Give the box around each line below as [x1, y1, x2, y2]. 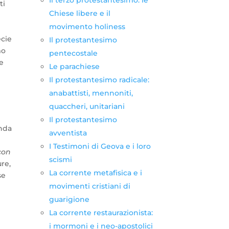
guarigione [49, 194, 89, 204]
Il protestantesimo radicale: [49, 75, 149, 84]
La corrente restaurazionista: [49, 208, 153, 217]
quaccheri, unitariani [49, 101, 125, 111]
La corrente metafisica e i [49, 168, 142, 177]
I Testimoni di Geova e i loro [49, 141, 151, 151]
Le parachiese [49, 61, 100, 71]
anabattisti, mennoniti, [49, 88, 133, 98]
